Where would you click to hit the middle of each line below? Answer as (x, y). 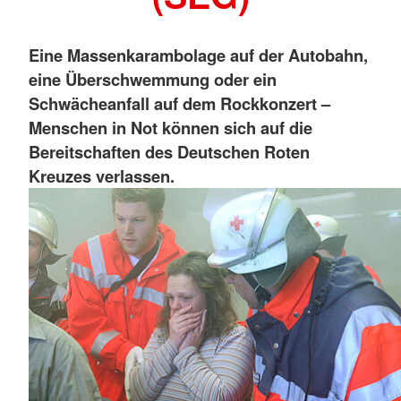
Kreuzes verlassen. (102, 175)
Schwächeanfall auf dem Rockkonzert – (179, 103)
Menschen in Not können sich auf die (171, 127)
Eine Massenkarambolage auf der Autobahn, (198, 55)
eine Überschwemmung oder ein (153, 79)
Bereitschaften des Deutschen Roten (169, 151)
